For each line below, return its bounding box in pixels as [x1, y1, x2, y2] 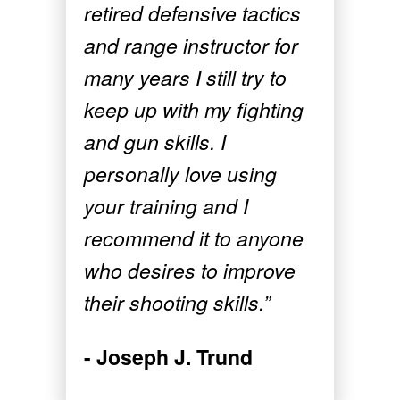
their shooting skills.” [84, 287, 271, 318]
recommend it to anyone [84, 223, 304, 254]
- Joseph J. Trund [84, 342, 253, 372]
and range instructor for [84, 30, 298, 61]
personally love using [84, 159, 277, 189]
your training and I [84, 191, 248, 221]
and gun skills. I [84, 127, 226, 157]
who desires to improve [84, 255, 296, 286]
